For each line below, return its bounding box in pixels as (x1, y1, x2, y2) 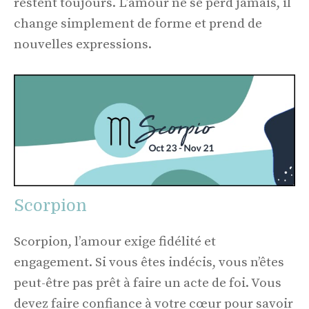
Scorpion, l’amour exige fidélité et (14, 233, 216, 250)
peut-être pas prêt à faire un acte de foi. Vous (14, 275, 281, 291)
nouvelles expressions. (14, 36, 152, 52)
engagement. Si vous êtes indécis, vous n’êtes (14, 254, 284, 270)
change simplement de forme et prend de (14, 15, 262, 32)
